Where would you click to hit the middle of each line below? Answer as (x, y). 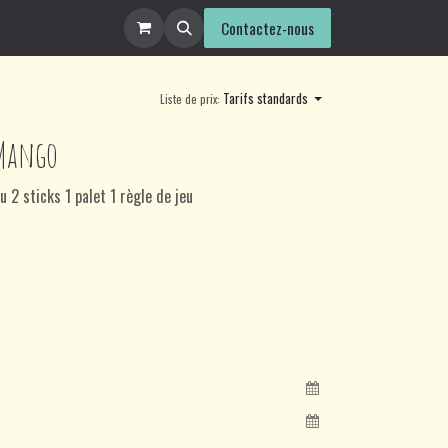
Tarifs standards (265, 98)
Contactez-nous (267, 28)
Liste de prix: (189, 98)
